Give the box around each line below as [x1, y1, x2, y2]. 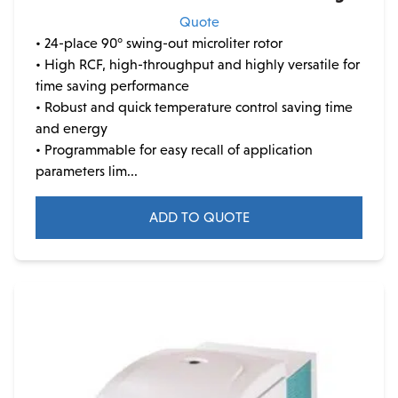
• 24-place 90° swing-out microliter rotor [36, 35, 283, 51]
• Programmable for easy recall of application [36, 141, 313, 157]
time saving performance [36, 77, 189, 93]
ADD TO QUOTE [148, 209, 250, 225]
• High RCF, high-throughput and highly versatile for [36, 56, 360, 72]
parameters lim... [36, 163, 138, 179]
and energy [36, 120, 107, 136]
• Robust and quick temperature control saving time [36, 99, 353, 115]
